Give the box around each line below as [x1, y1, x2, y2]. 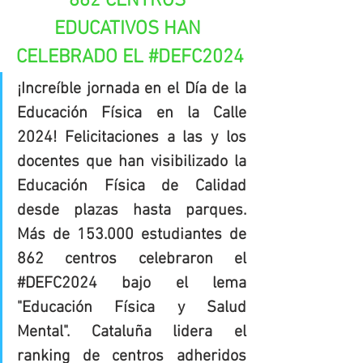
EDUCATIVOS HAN [53, 17, 206, 41]
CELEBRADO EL [15, 45, 148, 69]
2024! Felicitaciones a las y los [17, 127, 246, 147]
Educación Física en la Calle [17, 103, 246, 123]
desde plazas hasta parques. [17, 200, 246, 220]
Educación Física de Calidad [17, 176, 246, 196]
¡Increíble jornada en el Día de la [17, 79, 246, 99]
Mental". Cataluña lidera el [17, 322, 246, 342]
